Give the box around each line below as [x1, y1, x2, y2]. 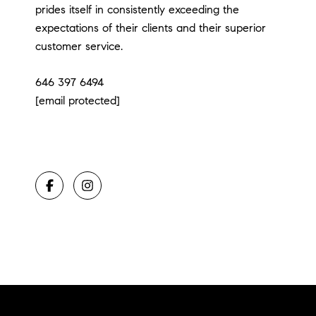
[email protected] [35, 94, 120, 108]
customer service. [35, 39, 123, 54]
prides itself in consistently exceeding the [35, 3, 239, 17]
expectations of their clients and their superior [35, 21, 266, 35]
